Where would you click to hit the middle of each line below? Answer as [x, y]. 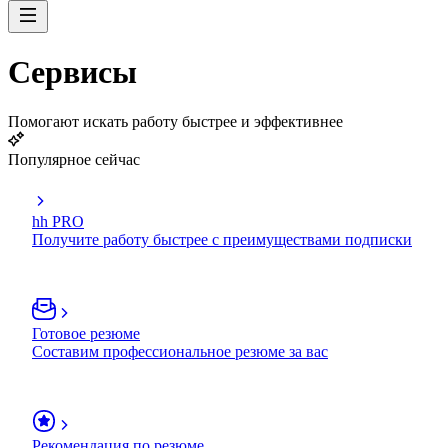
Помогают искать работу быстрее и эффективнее [175, 121]
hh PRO [58, 221]
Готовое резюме [86, 333]
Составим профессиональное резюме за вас [180, 351]
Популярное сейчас [74, 159]
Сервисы [72, 72]
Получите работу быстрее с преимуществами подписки [222, 239]
